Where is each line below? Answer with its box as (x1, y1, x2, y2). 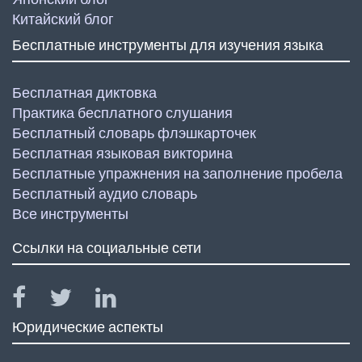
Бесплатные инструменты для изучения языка (12, 36, 323, 54)
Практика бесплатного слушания (12, 104, 233, 122)
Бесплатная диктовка (12, 84, 157, 102)
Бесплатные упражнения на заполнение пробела (12, 165, 343, 183)
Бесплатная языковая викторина (12, 145, 233, 162)
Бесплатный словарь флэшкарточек (12, 124, 256, 142)
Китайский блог (12, 11, 114, 28)
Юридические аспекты (12, 318, 163, 336)
